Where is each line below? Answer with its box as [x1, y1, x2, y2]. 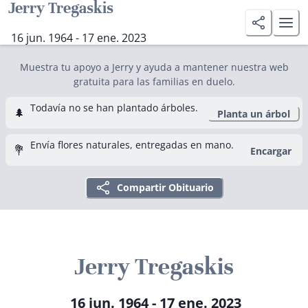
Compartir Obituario [116, 181, 214, 194]
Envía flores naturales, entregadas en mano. [30, 138, 234, 151]
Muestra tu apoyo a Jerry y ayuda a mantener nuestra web [19, 60, 289, 74]
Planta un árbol [217, 107, 290, 120]
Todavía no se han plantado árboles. [30, 101, 198, 114]
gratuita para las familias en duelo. [73, 75, 235, 88]
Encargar [250, 144, 291, 158]
